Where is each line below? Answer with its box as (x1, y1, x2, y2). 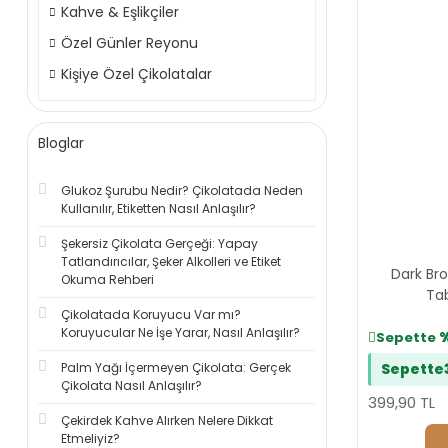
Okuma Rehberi (61, 271, 154, 288)
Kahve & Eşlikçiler (61, 2, 179, 22)
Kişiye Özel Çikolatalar (61, 64, 212, 84)
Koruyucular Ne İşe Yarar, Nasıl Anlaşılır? (61, 324, 300, 341)
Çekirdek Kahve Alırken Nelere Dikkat (61, 412, 273, 429)
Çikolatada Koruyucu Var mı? (61, 306, 241, 323)
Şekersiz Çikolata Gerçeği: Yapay (61, 235, 258, 252)
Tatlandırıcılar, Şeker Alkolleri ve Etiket (61, 253, 281, 270)
